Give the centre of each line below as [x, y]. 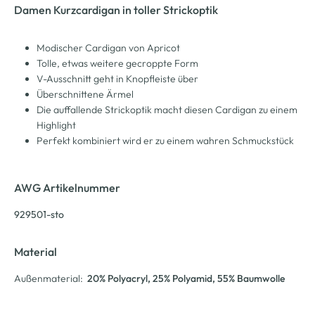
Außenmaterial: [49, 278]
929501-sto [39, 214]
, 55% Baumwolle [249, 278]
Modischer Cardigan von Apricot [108, 47]
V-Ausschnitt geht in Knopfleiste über [117, 78]
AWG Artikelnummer [67, 187]
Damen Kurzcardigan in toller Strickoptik [116, 9]
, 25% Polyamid [180, 278]
